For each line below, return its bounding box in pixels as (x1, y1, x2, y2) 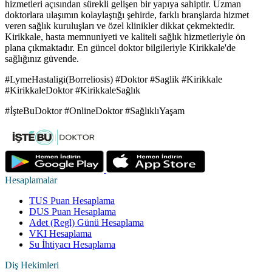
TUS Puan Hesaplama (29, 195, 115, 206)
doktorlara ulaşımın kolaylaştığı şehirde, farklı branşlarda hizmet (5, 9, 249, 20)
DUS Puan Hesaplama (29, 206, 116, 217)
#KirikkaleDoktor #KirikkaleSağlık (5, 84, 140, 95)
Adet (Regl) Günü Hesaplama (29, 217, 144, 228)
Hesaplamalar (5, 174, 57, 185)
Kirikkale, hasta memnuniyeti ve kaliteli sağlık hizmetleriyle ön (5, 31, 245, 42)
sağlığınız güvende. (5, 53, 79, 64)
